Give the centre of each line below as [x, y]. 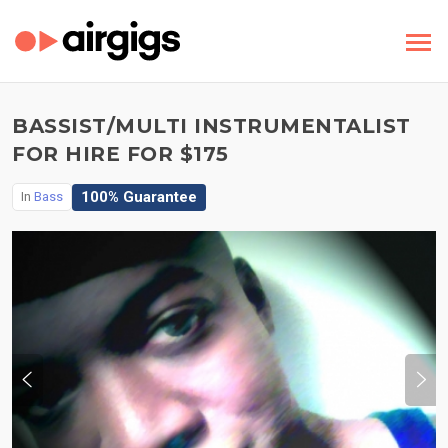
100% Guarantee [139, 196]
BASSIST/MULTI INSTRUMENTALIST [211, 126]
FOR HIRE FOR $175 [120, 154]
